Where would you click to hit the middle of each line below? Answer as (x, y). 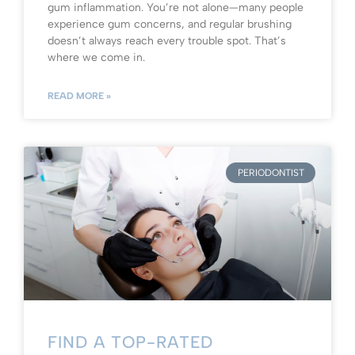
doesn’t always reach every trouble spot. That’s (167, 40)
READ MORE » (79, 95)
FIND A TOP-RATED (131, 342)
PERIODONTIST (271, 173)
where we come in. (96, 57)
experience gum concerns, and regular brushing (170, 24)
